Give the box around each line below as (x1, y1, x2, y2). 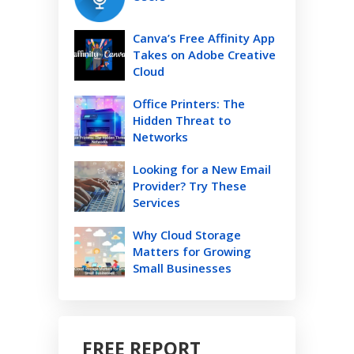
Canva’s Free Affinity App (133, 30, 275, 47)
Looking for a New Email (133, 161, 271, 178)
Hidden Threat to (133, 112, 231, 129)
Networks (133, 129, 188, 145)
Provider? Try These (133, 178, 247, 194)
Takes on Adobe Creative (133, 47, 276, 63)
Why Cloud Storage (133, 227, 241, 243)
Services (133, 194, 180, 211)
